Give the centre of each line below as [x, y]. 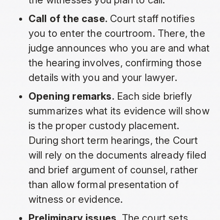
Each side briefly [153, 96]
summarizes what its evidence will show [119, 111]
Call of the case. [68, 19]
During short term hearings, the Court [113, 141]
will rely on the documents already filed [117, 155]
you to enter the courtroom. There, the [117, 34]
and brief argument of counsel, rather [113, 170]
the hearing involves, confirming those [115, 63]
